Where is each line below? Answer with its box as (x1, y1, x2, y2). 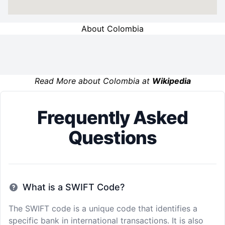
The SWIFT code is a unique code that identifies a (9, 203, 197, 213)
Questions (68, 127, 157, 149)
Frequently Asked (37, 106, 188, 129)
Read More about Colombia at (34, 76, 152, 86)
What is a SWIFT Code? (23, 182, 125, 192)
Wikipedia (152, 76, 191, 86)
